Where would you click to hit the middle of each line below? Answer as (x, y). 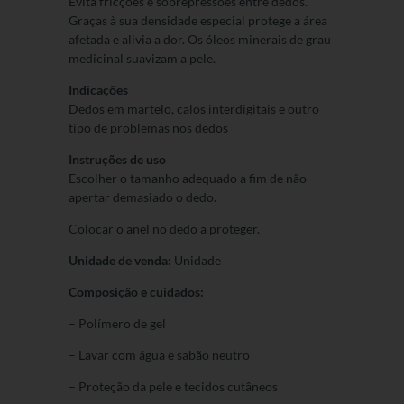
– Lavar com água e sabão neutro (159, 355)
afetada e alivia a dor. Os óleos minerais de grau (199, 40)
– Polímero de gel (117, 324)
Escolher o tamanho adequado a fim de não (187, 179)
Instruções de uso (117, 160)
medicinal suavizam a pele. (142, 59)
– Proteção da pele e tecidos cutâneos (173, 387)
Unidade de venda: (119, 261)
